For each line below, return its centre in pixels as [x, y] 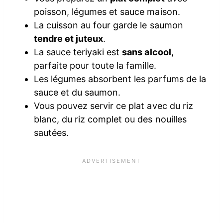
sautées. [52, 132]
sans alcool [147, 52]
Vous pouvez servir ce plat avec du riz [113, 106]
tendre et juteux [69, 38]
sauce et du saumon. [77, 92]
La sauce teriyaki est [78, 52]
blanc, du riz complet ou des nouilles [110, 119]
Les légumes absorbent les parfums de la [120, 79]
